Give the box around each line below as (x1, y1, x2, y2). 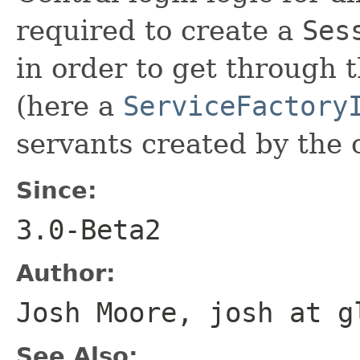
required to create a (16, 14, 302, 47)
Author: (16, 259, 116, 287)
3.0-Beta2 (16, 213, 161, 246)
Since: (16, 176, 97, 204)
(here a (16, 89, 123, 122)
